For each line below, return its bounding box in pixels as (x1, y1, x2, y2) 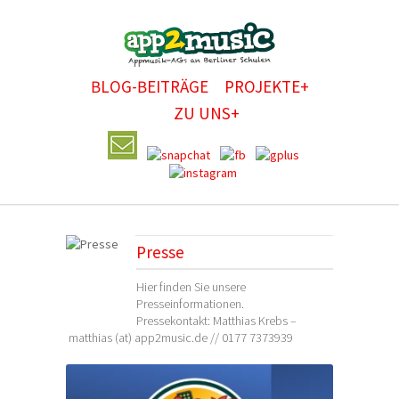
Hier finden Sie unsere (136, 279, 246, 295)
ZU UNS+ (173, 102, 240, 124)
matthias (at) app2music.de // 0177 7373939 (69, 330, 293, 346)
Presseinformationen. (136, 296, 244, 312)
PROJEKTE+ (224, 76, 309, 97)
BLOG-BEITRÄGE (90, 76, 208, 97)
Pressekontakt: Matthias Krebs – (136, 313, 297, 329)
